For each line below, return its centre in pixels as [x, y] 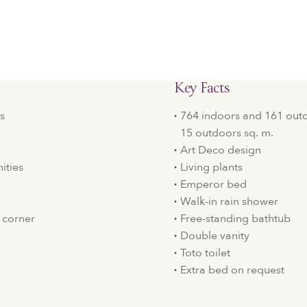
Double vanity [214, 236]
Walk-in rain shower [229, 201]
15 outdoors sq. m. [226, 133]
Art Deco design [220, 150]
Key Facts [202, 89]
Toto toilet [205, 253]
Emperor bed [213, 184]
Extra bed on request [232, 270]
